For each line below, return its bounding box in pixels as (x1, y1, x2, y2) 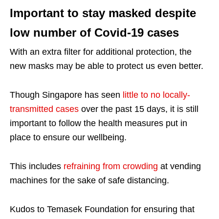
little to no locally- (123, 89, 190, 100)
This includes (10, 161, 64, 171)
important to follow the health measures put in (10, 118, 187, 128)
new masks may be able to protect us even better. (10, 61, 203, 71)
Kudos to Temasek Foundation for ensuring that (10, 204, 195, 214)
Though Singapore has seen (10, 89, 123, 100)
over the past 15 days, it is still (79, 104, 198, 114)
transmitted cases (10, 104, 79, 114)
